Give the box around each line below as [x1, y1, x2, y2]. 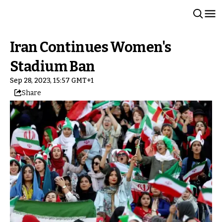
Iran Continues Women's [10, 39, 171, 56]
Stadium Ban [10, 58, 95, 75]
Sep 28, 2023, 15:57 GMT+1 [10, 76, 94, 85]
